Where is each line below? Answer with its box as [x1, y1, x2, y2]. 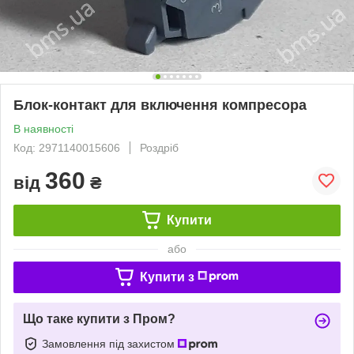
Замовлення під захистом [42, 337, 178, 350]
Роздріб [140, 141, 179, 154]
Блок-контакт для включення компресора [13, 96, 307, 113]
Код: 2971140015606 [13, 141, 120, 154]
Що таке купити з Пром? [23, 311, 175, 326]
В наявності [13, 122, 73, 135]
